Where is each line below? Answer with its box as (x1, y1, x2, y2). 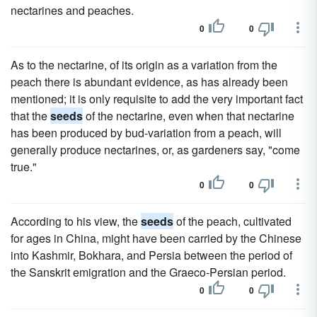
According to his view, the (11, 213, 141, 229)
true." (11, 158, 37, 175)
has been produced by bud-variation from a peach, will (11, 125, 282, 141)
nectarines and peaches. (11, 2, 134, 18)
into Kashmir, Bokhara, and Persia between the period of (11, 247, 292, 263)
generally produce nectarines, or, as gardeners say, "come (11, 142, 300, 158)
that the (11, 108, 50, 124)
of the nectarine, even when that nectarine (83, 108, 294, 124)
